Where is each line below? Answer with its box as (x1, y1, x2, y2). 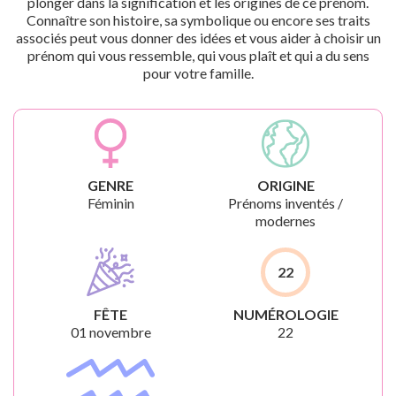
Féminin (87, 194, 134, 211)
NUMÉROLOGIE (232, 306, 339, 323)
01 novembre (70, 324, 151, 340)
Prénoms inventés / (228, 194, 343, 211)
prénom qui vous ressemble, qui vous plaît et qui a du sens (27, 47, 369, 64)
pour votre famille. (142, 65, 254, 81)
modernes (255, 212, 316, 229)
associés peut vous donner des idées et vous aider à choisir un (15, 29, 381, 46)
